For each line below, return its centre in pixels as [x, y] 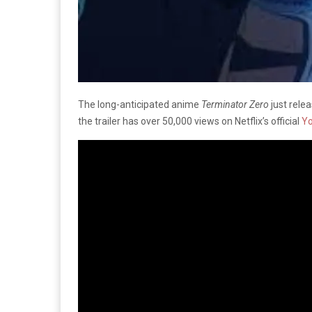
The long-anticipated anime [140, 104]
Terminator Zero [235, 104]
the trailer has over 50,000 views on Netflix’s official [190, 121]
